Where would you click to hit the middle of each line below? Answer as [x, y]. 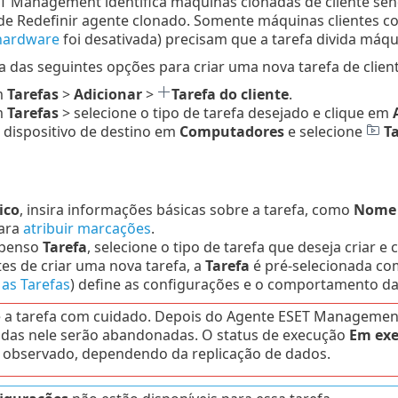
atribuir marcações [87, 229]
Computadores [231, 131]
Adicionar [107, 94]
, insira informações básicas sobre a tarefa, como [186, 210]
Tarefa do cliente [230, 94]
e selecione [325, 131]
